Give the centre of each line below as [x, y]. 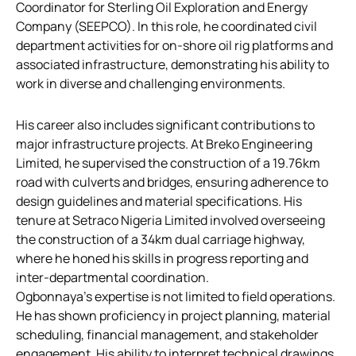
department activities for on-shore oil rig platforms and [174, 45]
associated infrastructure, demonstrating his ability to [172, 64]
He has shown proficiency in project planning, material [173, 315]
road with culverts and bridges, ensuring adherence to [172, 182]
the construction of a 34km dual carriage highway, [161, 239]
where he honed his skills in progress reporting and [162, 258]
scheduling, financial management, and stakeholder [167, 334]
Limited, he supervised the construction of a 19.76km [168, 163]
